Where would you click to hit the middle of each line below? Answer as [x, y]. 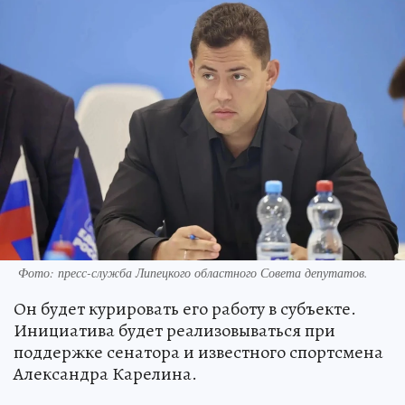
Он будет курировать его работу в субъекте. [185, 308]
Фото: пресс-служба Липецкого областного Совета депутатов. [193, 272]
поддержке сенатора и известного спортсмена [198, 352]
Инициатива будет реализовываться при [174, 330]
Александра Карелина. [105, 373]
